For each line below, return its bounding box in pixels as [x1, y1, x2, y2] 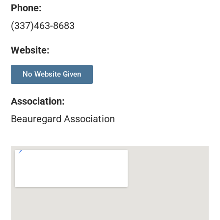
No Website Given [23, 69, 82, 79]
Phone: [11, 1, 42, 14]
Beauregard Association [11, 112, 115, 125]
